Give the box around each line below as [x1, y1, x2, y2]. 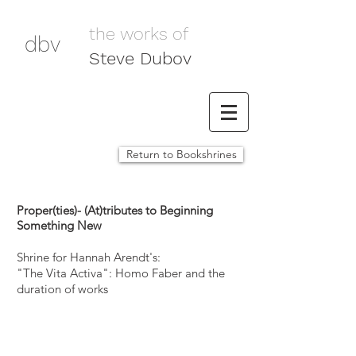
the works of [89, 24, 188, 44]
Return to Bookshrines [126, 147, 237, 161]
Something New [17, 218, 102, 233]
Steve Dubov [89, 48, 192, 68]
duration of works [17, 281, 108, 296]
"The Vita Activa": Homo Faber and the [17, 265, 225, 281]
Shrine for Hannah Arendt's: [17, 250, 161, 265]
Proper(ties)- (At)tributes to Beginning [17, 203, 213, 218]
